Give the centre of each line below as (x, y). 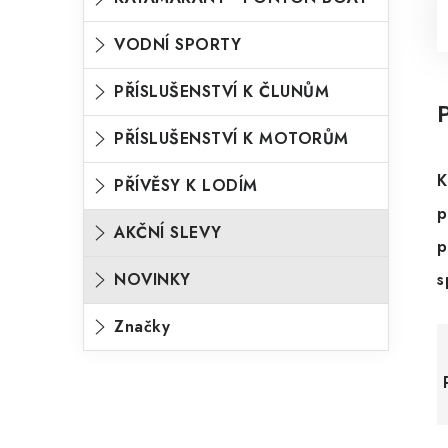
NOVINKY (152, 279)
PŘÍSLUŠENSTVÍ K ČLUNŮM (221, 91)
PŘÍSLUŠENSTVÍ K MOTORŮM (231, 138)
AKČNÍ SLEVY (168, 232)
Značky (142, 326)
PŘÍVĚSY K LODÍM (186, 185)
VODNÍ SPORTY (177, 44)
